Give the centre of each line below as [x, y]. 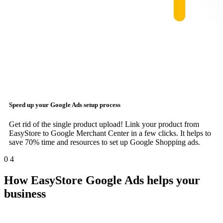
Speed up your [30, 105]
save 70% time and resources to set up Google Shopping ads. [105, 142]
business [25, 194]
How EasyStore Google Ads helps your [102, 180]
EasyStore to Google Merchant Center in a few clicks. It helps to [110, 133]
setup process [101, 105]
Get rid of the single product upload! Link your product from [104, 124]
